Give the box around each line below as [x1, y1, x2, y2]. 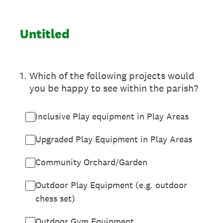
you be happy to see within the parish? [29, 82, 198, 95]
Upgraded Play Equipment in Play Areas [35, 133, 192, 145]
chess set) [35, 193, 75, 204]
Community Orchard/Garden [35, 156, 147, 168]
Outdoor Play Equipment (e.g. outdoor [35, 179, 187, 191]
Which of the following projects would [29, 69, 195, 82]
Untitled [20, 25, 70, 42]
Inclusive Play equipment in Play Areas [35, 111, 189, 122]
